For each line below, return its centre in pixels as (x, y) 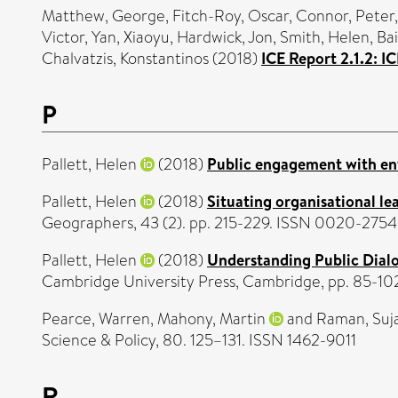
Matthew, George (103, 16)
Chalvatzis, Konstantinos (125, 59)
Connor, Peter (345, 16)
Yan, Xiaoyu (131, 38)
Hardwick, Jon (225, 38)
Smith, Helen (325, 38)
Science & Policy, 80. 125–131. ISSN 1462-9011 (199, 341)
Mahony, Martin (211, 319)
